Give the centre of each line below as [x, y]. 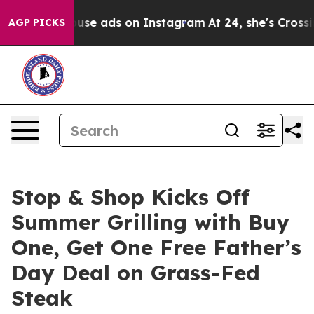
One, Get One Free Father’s [156, 247]
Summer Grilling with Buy [150, 222]
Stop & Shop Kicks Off [130, 197]
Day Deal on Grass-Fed [136, 273]
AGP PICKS [37, 22]
